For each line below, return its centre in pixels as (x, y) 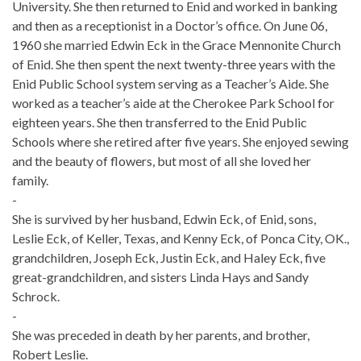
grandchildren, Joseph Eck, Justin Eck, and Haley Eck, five (169, 257)
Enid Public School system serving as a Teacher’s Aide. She (170, 83)
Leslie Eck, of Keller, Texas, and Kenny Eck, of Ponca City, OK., (180, 238)
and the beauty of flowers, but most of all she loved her (162, 160)
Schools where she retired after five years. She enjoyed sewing (180, 141)
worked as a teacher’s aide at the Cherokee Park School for (173, 102)
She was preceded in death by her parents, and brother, (161, 334)
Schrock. (36, 296)
